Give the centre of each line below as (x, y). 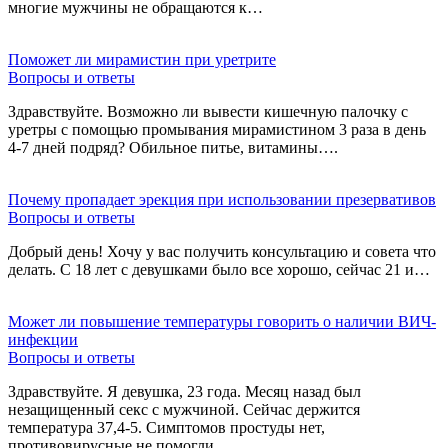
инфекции (43, 339)
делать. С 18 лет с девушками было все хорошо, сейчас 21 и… (219, 269)
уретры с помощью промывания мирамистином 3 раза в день (217, 129)
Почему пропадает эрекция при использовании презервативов (222, 199)
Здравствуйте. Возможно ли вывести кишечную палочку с (208, 111)
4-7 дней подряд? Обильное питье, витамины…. (173, 147)
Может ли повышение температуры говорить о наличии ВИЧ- (222, 321)
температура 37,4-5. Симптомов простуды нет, (166, 427)
